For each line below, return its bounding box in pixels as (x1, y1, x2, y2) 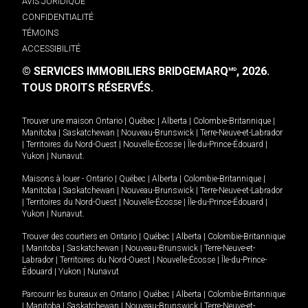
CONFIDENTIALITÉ (22, 11, 93, 22)
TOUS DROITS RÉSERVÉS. (22, 80, 153, 94)
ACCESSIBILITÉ (22, 43, 80, 54)
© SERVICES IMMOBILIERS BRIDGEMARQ (22, 64, 228, 78)
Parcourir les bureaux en (22, 289, 110, 300)
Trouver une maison (22, 116, 93, 126)
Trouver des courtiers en (22, 232, 110, 242)
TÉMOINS (22, 27, 58, 38)
